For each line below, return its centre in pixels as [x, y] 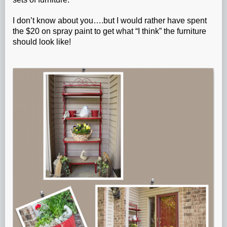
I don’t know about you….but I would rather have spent [110, 20]
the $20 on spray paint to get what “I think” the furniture [109, 31]
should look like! [42, 42]
